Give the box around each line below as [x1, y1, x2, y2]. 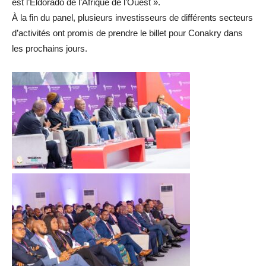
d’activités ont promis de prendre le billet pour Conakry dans [12, 28, 243, 39]
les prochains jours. [12, 43, 87, 54]
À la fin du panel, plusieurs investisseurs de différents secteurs [12, 12, 253, 23]
